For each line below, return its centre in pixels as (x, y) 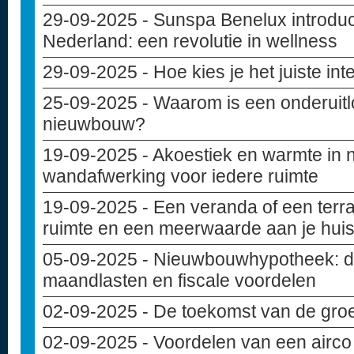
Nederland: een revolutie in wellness (190, 41)
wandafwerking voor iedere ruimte (181, 176)
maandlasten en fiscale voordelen (179, 281)
